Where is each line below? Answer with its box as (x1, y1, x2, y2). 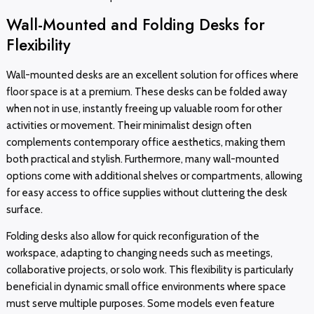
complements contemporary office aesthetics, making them (6, 135, 285, 149)
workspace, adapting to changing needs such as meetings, (6, 247, 273, 260)
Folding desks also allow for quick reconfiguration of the (6, 230, 259, 243)
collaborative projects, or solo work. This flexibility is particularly (6, 264, 294, 277)
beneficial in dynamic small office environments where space (6, 280, 286, 294)
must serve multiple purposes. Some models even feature (6, 297, 275, 310)
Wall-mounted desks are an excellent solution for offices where (6, 68, 299, 81)
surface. (6, 203, 43, 216)
